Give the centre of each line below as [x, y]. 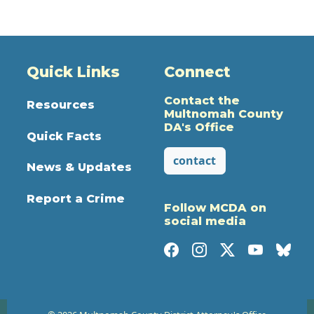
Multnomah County [223, 114]
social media [205, 221]
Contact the [202, 100]
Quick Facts [64, 136]
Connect [197, 71]
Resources [61, 105]
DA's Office [199, 127]
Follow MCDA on [215, 208]
